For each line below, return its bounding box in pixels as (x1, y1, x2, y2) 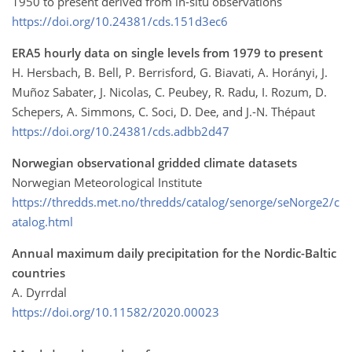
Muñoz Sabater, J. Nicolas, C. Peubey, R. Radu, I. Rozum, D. (12, 83, 327, 100)
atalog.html (12, 213, 73, 229)
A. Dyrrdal (12, 284, 67, 300)
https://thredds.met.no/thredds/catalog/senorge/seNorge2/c (12, 193, 339, 210)
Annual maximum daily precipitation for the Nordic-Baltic (12, 244, 336, 261)
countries (12, 264, 65, 280)
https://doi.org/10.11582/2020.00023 (12, 303, 219, 320)
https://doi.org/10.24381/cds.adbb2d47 (12, 123, 229, 139)
